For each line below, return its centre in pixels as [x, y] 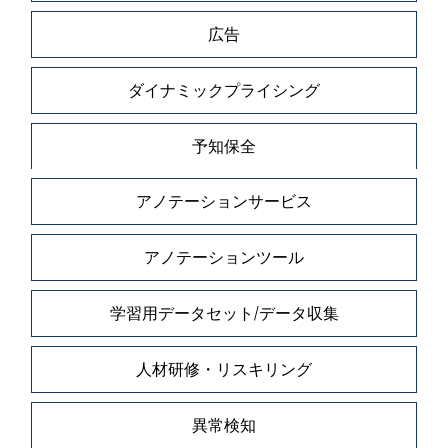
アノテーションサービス [224, 201]
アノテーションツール [224, 257]
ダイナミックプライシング [224, 89]
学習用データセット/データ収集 [224, 313]
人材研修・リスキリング [224, 368]
